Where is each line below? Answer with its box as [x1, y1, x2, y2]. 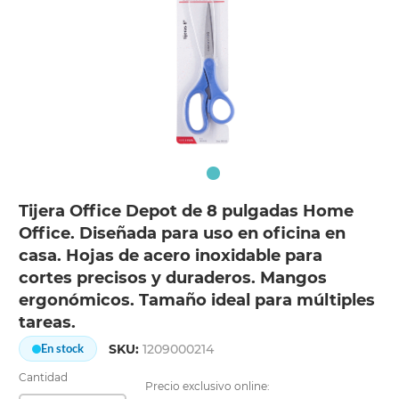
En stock [41, 341, 85, 356]
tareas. [19, 313, 77, 333]
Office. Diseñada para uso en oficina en [19, 224, 346, 244]
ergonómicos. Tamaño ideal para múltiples [19, 290, 376, 311]
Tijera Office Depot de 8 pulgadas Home [19, 201, 354, 222]
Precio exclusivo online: [145, 379, 271, 394]
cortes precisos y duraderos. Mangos [19, 268, 328, 289]
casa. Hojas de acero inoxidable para [19, 246, 323, 266]
